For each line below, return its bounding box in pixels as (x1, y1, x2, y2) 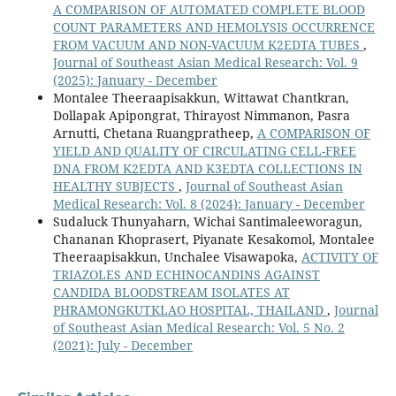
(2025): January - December (52, 71, 217, 88)
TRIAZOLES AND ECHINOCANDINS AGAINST (52, 265, 320, 283)
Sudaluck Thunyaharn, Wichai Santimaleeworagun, (52, 212, 362, 230)
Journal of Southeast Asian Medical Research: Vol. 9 (52, 53, 358, 71)
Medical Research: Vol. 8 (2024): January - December (52, 194, 365, 212)
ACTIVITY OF (301, 247, 378, 265)
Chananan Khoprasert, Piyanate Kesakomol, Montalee (52, 230, 375, 247)
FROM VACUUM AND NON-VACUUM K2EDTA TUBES (52, 35, 363, 53)
